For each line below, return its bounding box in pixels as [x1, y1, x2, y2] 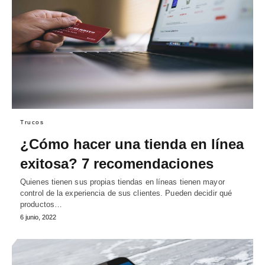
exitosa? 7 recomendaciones [20, 156, 214, 172]
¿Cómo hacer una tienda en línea [20, 136, 244, 153]
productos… [20, 200, 62, 209]
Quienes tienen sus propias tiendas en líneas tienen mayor [20, 177, 225, 187]
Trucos [20, 119, 44, 126]
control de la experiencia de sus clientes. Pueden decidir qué [20, 189, 232, 198]
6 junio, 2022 [20, 214, 56, 221]
